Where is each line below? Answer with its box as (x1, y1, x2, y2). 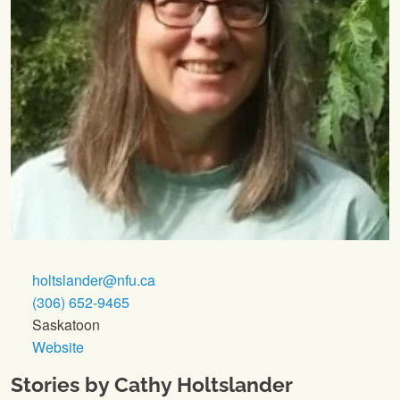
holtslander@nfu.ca (29, 269, 155, 290)
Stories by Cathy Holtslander (11, 371, 293, 396)
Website (32, 336, 84, 357)
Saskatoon (29, 313, 100, 335)
